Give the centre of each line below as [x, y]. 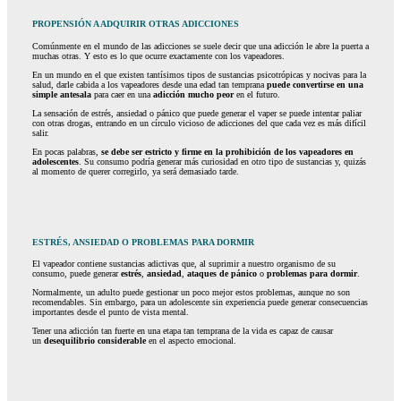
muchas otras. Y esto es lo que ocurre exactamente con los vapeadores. [158, 55]
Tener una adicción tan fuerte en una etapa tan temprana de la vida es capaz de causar [182, 331]
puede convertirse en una [315, 84]
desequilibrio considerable [94, 341]
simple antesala [61, 94]
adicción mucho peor [193, 94]
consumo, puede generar [76, 274]
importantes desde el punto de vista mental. [110, 312]
